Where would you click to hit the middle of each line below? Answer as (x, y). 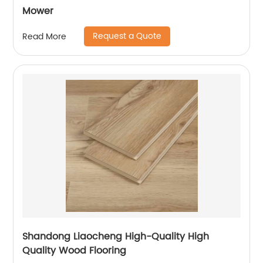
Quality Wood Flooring (75, 251)
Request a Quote (127, 36)
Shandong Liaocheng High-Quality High (116, 237)
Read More (45, 36)
